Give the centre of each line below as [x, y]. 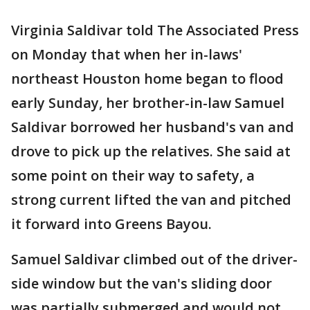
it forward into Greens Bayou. [111, 224]
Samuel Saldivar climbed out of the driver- [154, 259]
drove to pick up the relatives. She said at [151, 152]
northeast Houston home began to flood [147, 79]
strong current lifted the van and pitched [151, 200]
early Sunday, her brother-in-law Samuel [148, 103]
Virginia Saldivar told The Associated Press [155, 30]
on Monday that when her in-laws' [127, 55]
